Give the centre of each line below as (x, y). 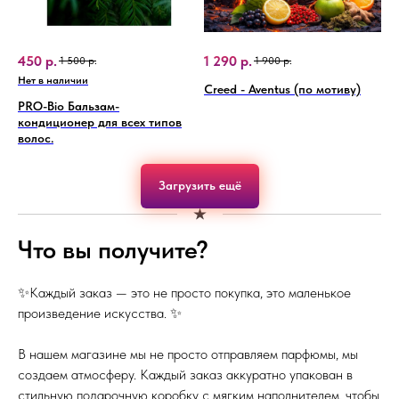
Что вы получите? (113, 161)
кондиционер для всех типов (100, 33)
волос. (36, 49)
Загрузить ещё (199, 97)
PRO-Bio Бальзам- (69, 17)
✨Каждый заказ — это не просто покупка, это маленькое (184, 204)
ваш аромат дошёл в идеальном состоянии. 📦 (154, 327)
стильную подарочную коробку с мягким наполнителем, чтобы (199, 306)
